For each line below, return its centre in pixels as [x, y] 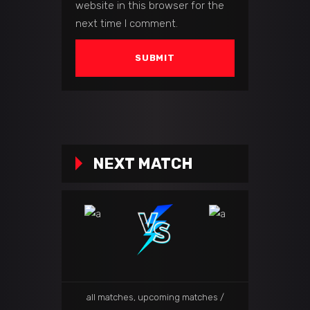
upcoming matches [177, 297]
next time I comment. [127, 24]
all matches [110, 297]
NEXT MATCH [143, 164]
